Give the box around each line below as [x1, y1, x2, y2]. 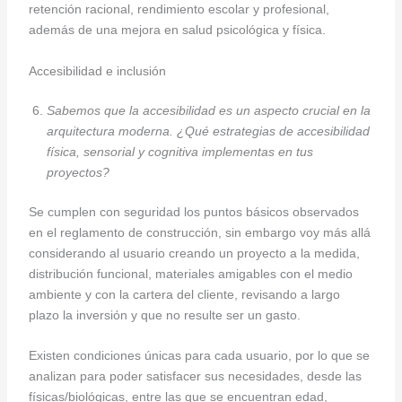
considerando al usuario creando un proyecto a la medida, [28, 245, 360, 260]
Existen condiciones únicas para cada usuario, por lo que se [28, 347, 370, 363]
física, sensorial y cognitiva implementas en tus [46, 144, 313, 159]
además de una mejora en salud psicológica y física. [28, 22, 326, 38]
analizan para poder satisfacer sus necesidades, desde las [28, 368, 362, 383]
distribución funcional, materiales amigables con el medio [28, 266, 353, 281]
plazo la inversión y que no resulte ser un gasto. [28, 307, 304, 322]
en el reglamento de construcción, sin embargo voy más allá [28, 224, 371, 240]
